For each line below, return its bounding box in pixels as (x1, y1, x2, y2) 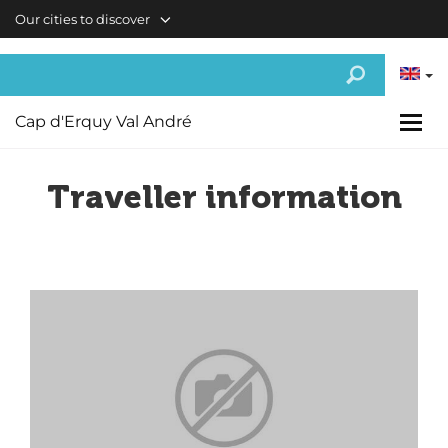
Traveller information (46, 178, 402, 216)
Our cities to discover (15, 11, 150, 27)
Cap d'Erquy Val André (15, 112, 192, 131)
